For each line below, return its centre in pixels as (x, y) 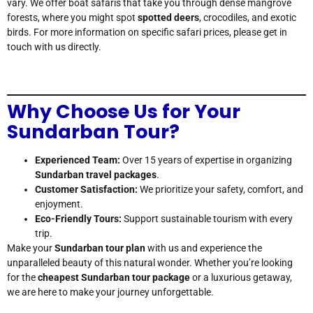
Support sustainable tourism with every (207, 219)
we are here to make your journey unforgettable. (110, 292)
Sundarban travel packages (96, 175)
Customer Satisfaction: (86, 190)
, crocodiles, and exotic (248, 18)
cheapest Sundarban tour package (114, 278)
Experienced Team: (78, 160)
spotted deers (168, 18)
